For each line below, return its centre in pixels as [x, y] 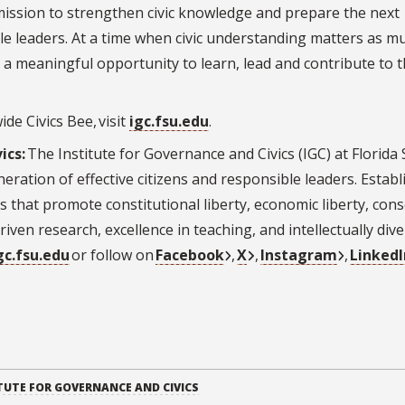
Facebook [190, 255]
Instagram [298, 255]
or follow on [113, 255]
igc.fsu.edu [169, 122]
